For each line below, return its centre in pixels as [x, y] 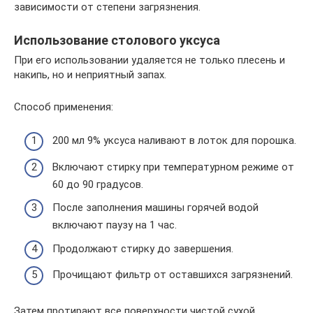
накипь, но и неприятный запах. [90, 74]
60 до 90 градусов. [98, 184]
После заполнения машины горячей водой [155, 208]
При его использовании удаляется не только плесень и [150, 60]
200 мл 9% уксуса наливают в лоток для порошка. [174, 141]
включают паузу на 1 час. [115, 225]
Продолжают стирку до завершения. [143, 248]
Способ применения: [64, 107]
